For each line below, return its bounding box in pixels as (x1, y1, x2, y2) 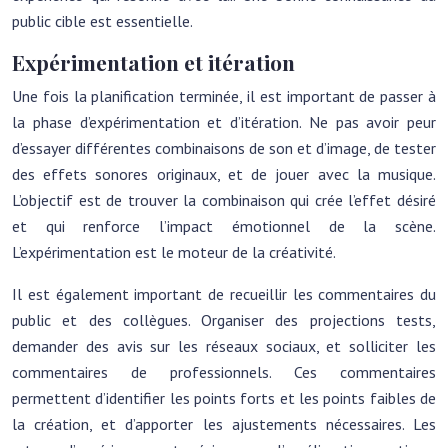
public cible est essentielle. (12, 11, 193, 31)
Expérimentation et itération (12, 48, 295, 76)
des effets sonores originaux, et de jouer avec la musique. (12, 164, 436, 184)
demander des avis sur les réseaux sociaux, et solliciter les (12, 336, 436, 356)
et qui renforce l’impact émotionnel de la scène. (12, 216, 436, 236)
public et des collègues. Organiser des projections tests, (12, 310, 436, 330)
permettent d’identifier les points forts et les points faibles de (12, 388, 436, 408)
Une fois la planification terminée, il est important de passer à (12, 86, 436, 106)
